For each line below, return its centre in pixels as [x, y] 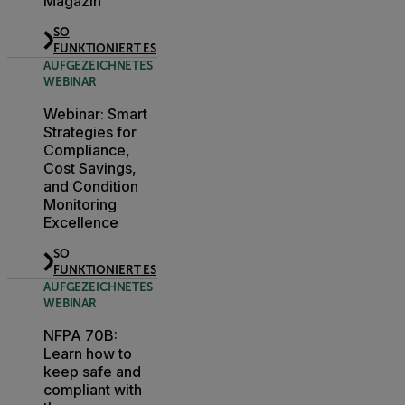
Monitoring [80, 204]
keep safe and [92, 371]
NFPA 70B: [80, 335]
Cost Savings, [90, 168]
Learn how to [88, 353]
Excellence [81, 222]
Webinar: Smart [95, 113]
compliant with [93, 389]
